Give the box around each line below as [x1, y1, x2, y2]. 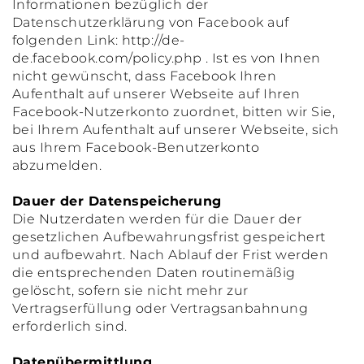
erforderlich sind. [12, 318, 128, 334]
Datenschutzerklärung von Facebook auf [12, 15, 289, 30]
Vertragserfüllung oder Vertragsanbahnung [12, 301, 309, 316]
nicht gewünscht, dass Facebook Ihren [12, 68, 277, 84]
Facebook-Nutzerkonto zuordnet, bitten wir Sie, [12, 104, 336, 119]
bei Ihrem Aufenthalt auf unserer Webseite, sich [12, 122, 340, 137]
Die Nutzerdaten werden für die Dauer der [12, 211, 302, 227]
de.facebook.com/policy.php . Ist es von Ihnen [12, 50, 321, 66]
